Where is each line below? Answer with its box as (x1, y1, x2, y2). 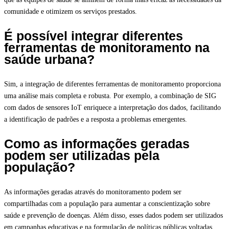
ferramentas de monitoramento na (4, 40, 210, 55)
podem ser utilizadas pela (4, 148, 159, 163)
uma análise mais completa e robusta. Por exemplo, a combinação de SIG (4, 92, 216, 100)
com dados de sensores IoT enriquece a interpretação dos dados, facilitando (4, 104, 221, 112)
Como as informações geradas (4, 136, 190, 151)
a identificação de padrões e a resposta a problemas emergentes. (4, 116, 187, 124)
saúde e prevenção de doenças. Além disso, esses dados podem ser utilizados (4, 212, 223, 220)
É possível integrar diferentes (4, 29, 183, 43)
